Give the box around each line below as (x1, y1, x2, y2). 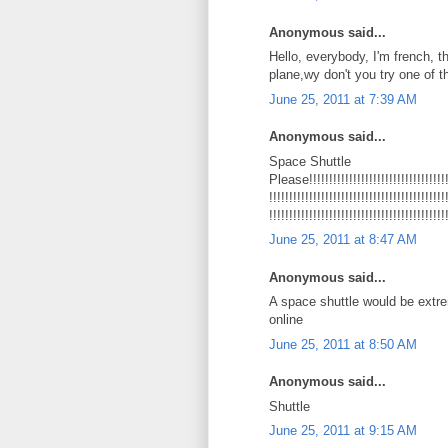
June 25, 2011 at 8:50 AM (269, 336, 417, 352)
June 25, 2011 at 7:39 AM (269, 91, 417, 107)
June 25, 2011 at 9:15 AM (269, 423, 417, 438)
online (269, 312, 303, 327)
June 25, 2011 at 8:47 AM (269, 232, 417, 247)
